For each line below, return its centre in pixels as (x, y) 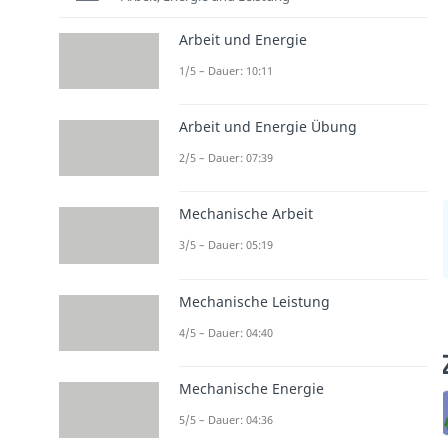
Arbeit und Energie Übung (267, 127)
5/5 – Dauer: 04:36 (225, 419)
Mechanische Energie (251, 388)
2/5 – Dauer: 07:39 (225, 158)
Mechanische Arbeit (245, 214)
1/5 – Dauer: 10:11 (225, 70)
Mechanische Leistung (254, 301)
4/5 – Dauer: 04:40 (225, 332)
